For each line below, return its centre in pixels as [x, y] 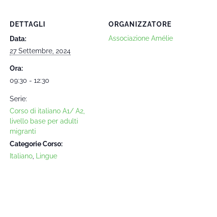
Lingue [46, 156]
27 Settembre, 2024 [40, 51]
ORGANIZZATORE [140, 24]
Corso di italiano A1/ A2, [47, 111]
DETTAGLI [28, 24]
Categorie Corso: [36, 144]
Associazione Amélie [141, 38]
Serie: [18, 99]
